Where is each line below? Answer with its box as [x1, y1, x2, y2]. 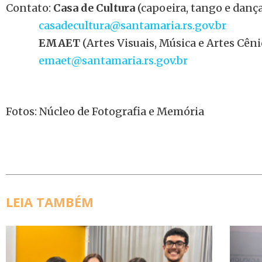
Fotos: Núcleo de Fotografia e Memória [6, 105, 204, 118]
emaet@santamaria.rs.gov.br [39, 54, 188, 67]
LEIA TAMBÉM [6, 193, 94, 211]
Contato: [6, 1, 53, 15]
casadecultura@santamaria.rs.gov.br [39, 19, 226, 32]
